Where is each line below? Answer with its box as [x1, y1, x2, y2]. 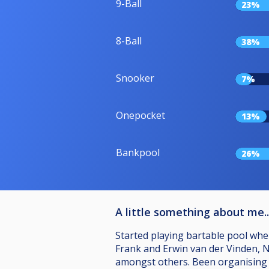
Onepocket [116, 109, 165, 122]
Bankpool [116, 146, 160, 160]
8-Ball [116, 34, 142, 48]
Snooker [116, 71, 154, 85]
